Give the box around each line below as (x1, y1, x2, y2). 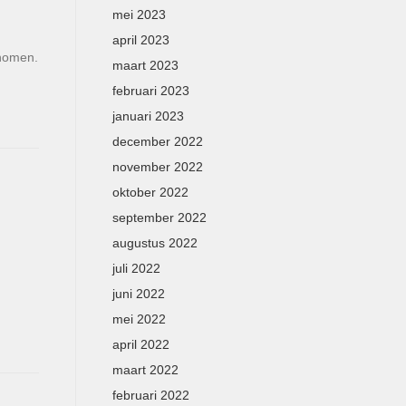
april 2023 (111, 33, 169, 47)
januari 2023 (111, 109, 184, 123)
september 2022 (111, 210, 207, 225)
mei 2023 (111, 7, 166, 22)
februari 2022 (111, 388, 189, 402)
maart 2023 (111, 58, 179, 72)
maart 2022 (111, 362, 179, 377)
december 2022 (111, 134, 203, 149)
